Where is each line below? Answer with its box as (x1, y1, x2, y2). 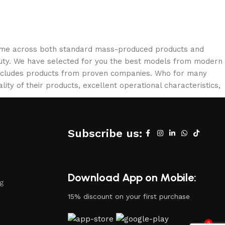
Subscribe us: (67, 127, 142, 140)
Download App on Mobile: (67, 170, 196, 184)
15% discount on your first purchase (67, 192, 190, 200)
